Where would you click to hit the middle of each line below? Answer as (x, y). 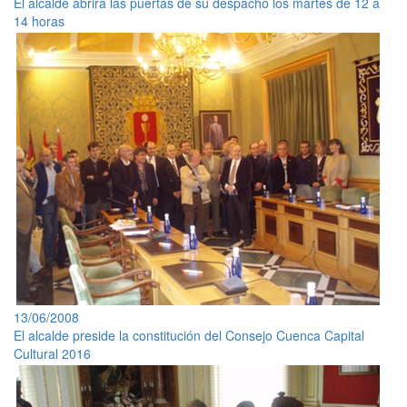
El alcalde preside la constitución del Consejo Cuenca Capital (189, 335)
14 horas (39, 20)
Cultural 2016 (52, 353)
